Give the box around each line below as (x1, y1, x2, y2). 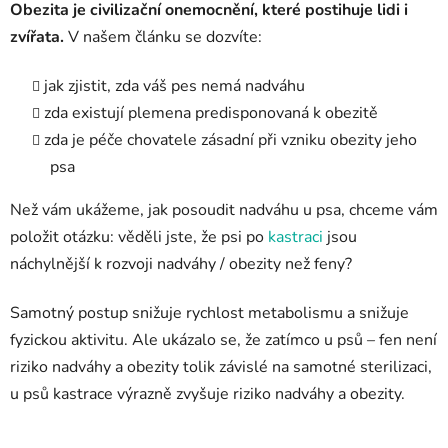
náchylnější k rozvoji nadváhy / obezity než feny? (10, 252, 352, 275)
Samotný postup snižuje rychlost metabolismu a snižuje (10, 301, 409, 324)
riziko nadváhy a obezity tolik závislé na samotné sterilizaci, (10, 355, 432, 378)
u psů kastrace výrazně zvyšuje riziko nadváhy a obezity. (10, 382, 405, 405)
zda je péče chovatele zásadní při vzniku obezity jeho (44, 128, 417, 151)
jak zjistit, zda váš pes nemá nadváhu (44, 74, 305, 97)
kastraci (268, 225, 323, 248)
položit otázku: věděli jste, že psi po (10, 225, 268, 248)
